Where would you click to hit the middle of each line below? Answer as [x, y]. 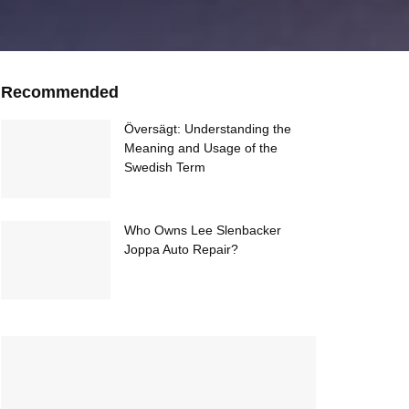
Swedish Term [165, 167]
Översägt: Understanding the [208, 129]
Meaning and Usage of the [201, 148]
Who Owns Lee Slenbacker [203, 230]
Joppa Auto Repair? [181, 249]
